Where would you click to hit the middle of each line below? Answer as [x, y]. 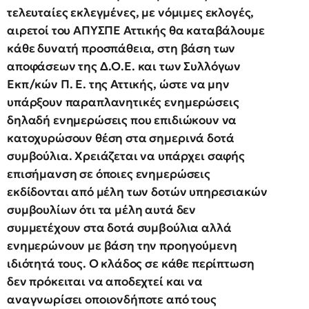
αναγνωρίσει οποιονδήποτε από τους [112, 299]
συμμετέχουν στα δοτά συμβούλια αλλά [119, 227]
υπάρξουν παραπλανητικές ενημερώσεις [123, 102]
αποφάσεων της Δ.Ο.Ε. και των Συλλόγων [124, 66]
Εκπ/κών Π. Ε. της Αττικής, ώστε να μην [118, 84]
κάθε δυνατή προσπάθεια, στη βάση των [121, 48]
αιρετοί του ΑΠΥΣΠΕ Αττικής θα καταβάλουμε [136, 30]
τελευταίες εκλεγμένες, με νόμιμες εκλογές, [131, 12]
